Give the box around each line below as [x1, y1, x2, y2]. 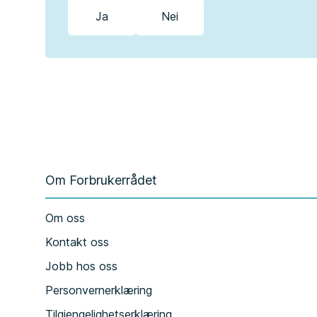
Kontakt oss [45, 235, 109, 249]
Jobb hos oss [45, 259, 117, 273]
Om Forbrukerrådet [45, 173, 157, 188]
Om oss [45, 211, 85, 225]
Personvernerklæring [45, 283, 152, 297]
